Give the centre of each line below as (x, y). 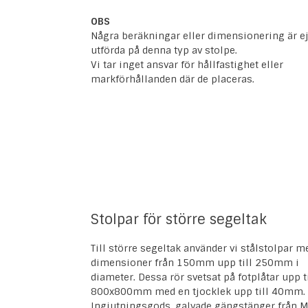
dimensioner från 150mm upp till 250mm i (195, 263)
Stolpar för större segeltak (179, 220)
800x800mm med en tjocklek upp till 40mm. (198, 292)
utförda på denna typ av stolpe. (164, 51)
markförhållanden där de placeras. (173, 79)
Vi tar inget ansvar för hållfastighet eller (187, 65)
